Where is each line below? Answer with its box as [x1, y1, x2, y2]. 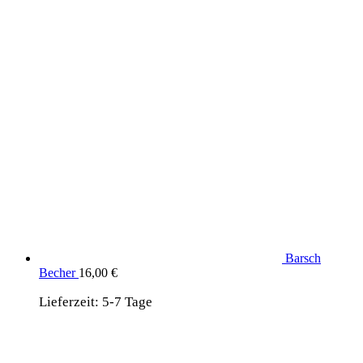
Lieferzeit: [39, 293, 102, 310]
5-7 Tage [102, 293, 152, 310]
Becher [39, 265, 75, 280]
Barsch [285, 250, 321, 265]
